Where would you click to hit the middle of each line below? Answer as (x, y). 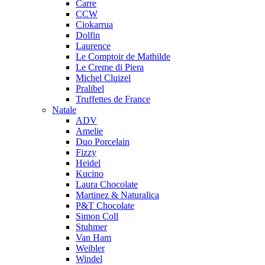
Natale (64, 110)
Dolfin (88, 35)
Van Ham (93, 237)
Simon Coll (97, 216)
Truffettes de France (113, 99)
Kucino (90, 174)
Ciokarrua (94, 25)
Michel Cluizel (103, 78)
